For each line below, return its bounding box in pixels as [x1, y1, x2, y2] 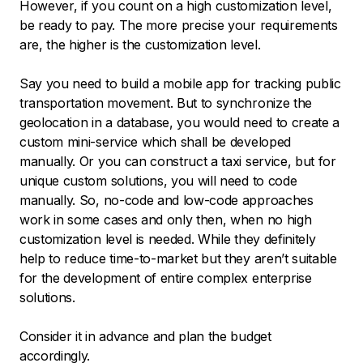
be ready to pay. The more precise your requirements [19, 17, 338, 34]
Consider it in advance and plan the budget [19, 328, 271, 345]
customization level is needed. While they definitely [19, 231, 316, 248]
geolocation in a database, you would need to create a [19, 114, 340, 131]
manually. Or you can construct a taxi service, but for [19, 153, 336, 170]
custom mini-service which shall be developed [19, 134, 291, 151]
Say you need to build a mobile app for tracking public [19, 75, 341, 92]
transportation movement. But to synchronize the [19, 95, 312, 112]
